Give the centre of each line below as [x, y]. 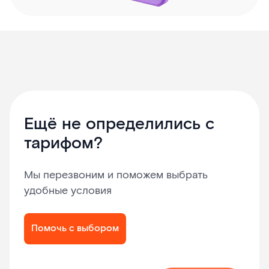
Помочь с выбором [75, 229]
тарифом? [63, 144]
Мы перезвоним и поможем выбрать [116, 175]
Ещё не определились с [119, 125]
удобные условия [68, 191]
